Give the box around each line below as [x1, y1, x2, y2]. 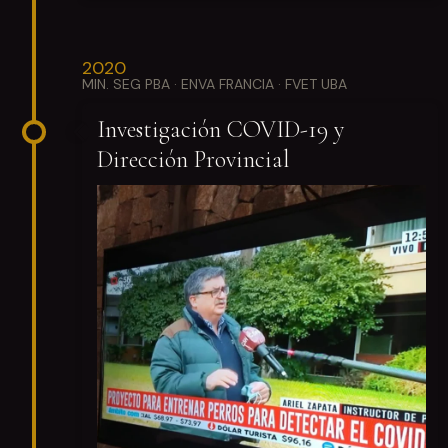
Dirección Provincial [97, 145, 289, 175]
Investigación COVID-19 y [97, 115, 344, 145]
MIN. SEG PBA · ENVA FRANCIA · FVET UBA [82, 75, 347, 94]
